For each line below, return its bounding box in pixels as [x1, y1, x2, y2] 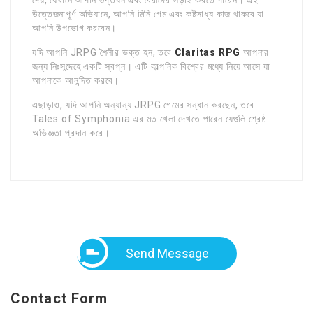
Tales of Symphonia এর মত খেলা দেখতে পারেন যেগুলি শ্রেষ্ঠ [32, 112, 267, 124]
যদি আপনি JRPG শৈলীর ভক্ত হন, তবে [32, 46, 175, 58]
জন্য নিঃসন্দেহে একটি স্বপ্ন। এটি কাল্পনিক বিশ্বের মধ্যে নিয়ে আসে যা [32, 60, 270, 72]
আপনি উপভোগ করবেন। [32, 22, 117, 34]
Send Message [125, 245, 209, 261]
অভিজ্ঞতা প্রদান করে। [32, 126, 110, 138]
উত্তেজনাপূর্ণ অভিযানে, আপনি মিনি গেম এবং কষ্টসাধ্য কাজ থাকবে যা [32, 8, 264, 20]
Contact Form [10, 289, 108, 307]
